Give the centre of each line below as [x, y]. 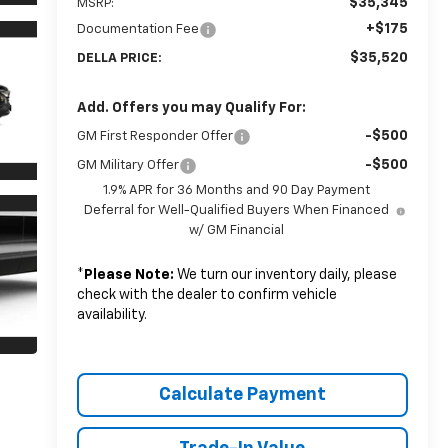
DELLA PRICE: [119, 58]
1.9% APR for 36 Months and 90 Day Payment [237, 190]
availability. [111, 314]
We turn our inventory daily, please [285, 274]
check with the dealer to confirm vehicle [206, 294]
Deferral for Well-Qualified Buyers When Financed [237, 210]
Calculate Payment [242, 394]
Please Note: [128, 274]
